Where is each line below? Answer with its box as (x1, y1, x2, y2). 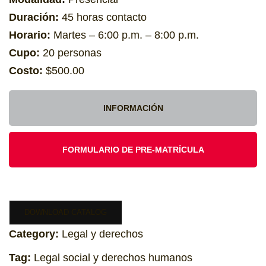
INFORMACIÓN (103, 103, 163, 113)
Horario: (9, 29, 50, 41)
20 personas (40, 47, 102, 59)
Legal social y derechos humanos (34, 252, 192, 264)
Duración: (9, 11, 59, 23)
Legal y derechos (62, 228, 143, 240)
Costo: (9, 65, 43, 77)
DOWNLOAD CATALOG (24, 208, 107, 217)
